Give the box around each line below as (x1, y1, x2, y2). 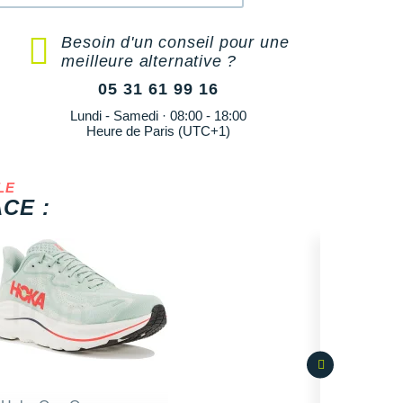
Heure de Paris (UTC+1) (85, 122, 230, 139)
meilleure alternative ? (61, 51, 237, 70)
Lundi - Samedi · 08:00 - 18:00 (69, 107, 246, 123)
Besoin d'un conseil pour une (61, 32, 290, 51)
